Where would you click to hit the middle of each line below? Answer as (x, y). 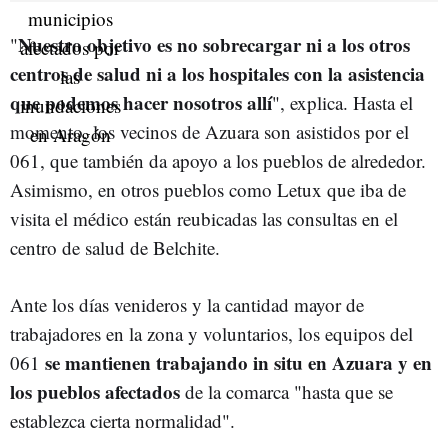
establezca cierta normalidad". (122, 421)
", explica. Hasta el (342, 103)
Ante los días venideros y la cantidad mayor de (187, 305)
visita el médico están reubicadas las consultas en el (204, 219)
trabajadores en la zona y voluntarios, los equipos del (211, 334)
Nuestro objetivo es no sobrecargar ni (172, 45)
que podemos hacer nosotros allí (141, 103)
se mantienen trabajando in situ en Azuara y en (238, 363)
